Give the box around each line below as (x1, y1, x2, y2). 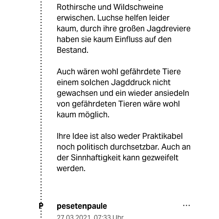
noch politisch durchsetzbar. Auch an (57, 141, 191, 152)
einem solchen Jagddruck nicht (57, 77, 171, 88)
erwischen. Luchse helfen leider (57, 12, 170, 23)
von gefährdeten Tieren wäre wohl (57, 98, 180, 109)
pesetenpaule (57, 200, 107, 211)
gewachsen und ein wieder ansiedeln (57, 88, 189, 98)
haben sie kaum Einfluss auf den (57, 34, 172, 44)
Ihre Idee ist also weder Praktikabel (57, 131, 183, 141)
